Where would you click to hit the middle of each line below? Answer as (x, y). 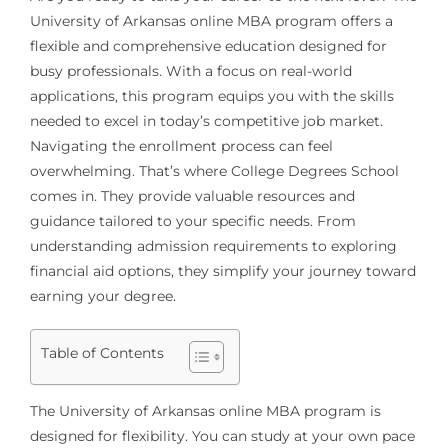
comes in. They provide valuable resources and (192, 195)
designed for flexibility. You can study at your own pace (222, 435)
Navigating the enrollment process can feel (181, 145)
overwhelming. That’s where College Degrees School (214, 170)
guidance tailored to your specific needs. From (192, 220)
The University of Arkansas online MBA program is (205, 410)
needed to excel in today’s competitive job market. (206, 120)
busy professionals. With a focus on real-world (190, 70)
